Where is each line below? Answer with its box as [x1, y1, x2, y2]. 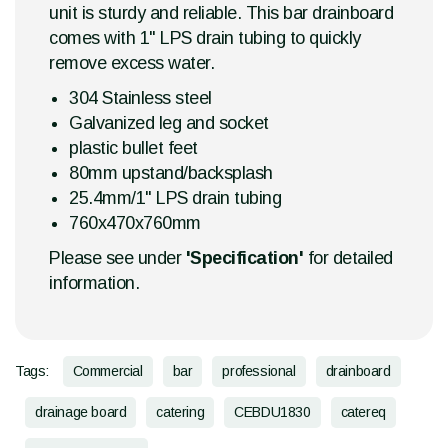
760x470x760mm [69, 213, 201, 234]
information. [49, 273, 139, 294]
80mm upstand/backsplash [69, 163, 273, 184]
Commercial [72, 363, 143, 380]
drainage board [35, 404, 127, 421]
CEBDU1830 [234, 404, 311, 421]
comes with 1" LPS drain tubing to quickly [49, 28, 361, 49]
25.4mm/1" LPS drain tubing [69, 188, 281, 209]
